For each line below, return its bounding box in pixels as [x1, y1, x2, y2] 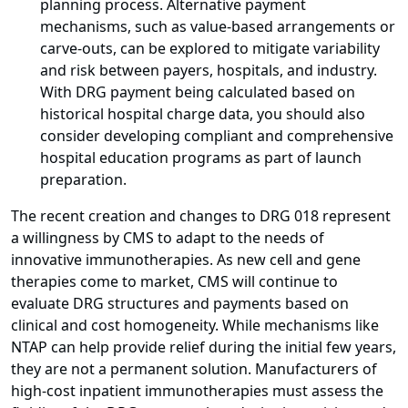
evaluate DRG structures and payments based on [11, 293, 349, 314]
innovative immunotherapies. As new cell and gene [11, 250, 361, 270]
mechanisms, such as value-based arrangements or [40, 16, 395, 37]
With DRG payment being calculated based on [40, 82, 355, 103]
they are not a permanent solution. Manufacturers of [11, 359, 377, 380]
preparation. [40, 169, 127, 190]
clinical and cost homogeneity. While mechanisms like [11, 315, 379, 336]
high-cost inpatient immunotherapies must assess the [11, 381, 383, 402]
